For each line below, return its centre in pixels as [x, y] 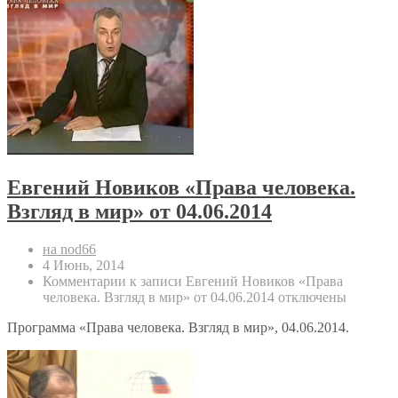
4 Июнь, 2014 [84, 266]
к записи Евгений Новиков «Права [235, 282]
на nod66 [69, 250]
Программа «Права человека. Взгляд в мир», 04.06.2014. [178, 328]
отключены [310, 298]
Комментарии [84, 282]
